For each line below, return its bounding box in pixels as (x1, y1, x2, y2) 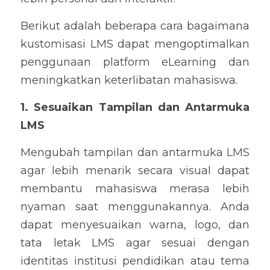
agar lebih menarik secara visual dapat (20, 164, 250, 177)
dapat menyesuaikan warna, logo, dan (20, 218, 250, 231)
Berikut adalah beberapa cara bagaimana (20, 19, 250, 33)
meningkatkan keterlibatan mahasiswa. (20, 74, 237, 87)
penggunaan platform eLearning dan (20, 55, 250, 69)
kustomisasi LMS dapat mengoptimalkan (20, 37, 250, 51)
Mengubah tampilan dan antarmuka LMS (20, 146, 250, 159)
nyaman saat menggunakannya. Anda (20, 200, 250, 213)
